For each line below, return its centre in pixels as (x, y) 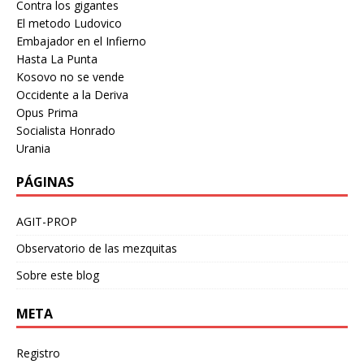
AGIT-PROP (47, 221)
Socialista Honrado (66, 130)
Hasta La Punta (57, 59)
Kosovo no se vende (70, 77)
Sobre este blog (58, 275)
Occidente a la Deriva (72, 95)
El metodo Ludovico (69, 23)
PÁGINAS (45, 182)
